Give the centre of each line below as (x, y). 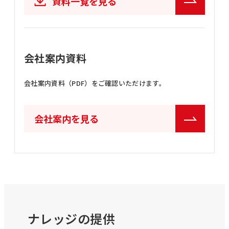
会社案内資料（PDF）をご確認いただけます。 (95, 83)
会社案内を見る (66, 119)
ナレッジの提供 (72, 219)
